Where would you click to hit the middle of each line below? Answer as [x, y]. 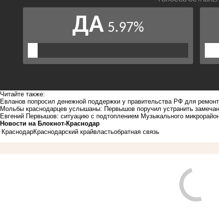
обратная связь [137, 131]
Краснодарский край [63, 131]
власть [104, 131]
